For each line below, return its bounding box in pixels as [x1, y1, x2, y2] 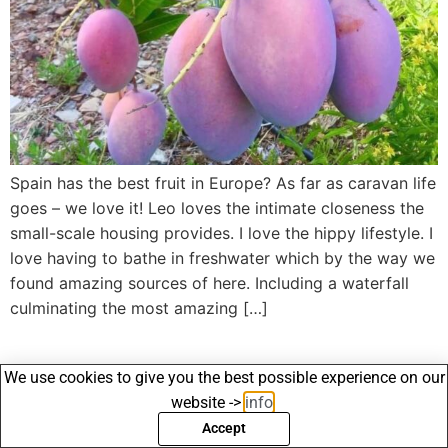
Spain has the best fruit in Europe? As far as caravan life [10, 173, 436, 194]
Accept [202, 420, 246, 437]
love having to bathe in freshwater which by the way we [10, 248, 435, 269]
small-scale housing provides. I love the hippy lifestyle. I [10, 223, 433, 244]
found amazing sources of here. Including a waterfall [10, 273, 409, 294]
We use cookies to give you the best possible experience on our [3, 367, 445, 387]
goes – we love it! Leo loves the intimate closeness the [10, 198, 424, 219]
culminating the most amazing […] [10, 298, 268, 319]
